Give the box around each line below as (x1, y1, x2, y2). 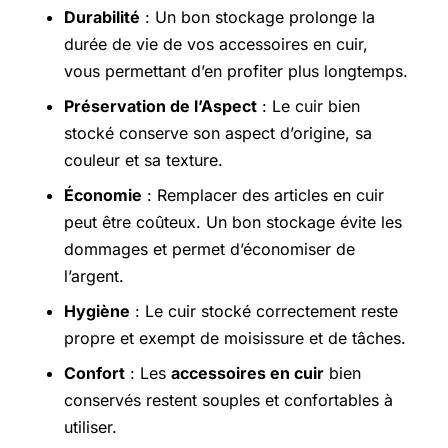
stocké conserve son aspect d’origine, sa (64, 122, 372, 143)
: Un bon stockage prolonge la (140, 6, 375, 27)
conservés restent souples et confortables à (64, 389, 393, 410)
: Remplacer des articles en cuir (142, 184, 384, 205)
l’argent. (64, 265, 124, 286)
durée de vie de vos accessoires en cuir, (64, 33, 368, 54)
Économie (64, 184, 142, 205)
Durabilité (64, 6, 140, 27)
